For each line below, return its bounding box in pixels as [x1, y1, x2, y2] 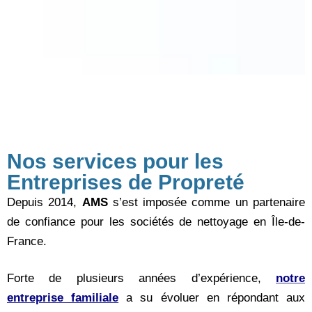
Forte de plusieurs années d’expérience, [7, 272, 276, 286]
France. [7, 234, 50, 248]
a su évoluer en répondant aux [126, 291, 306, 305]
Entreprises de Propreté [7, 170, 244, 194]
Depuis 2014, [7, 195, 82, 209]
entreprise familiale [7, 291, 119, 305]
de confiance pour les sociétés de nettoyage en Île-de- [7, 214, 305, 228]
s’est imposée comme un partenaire [112, 195, 306, 209]
